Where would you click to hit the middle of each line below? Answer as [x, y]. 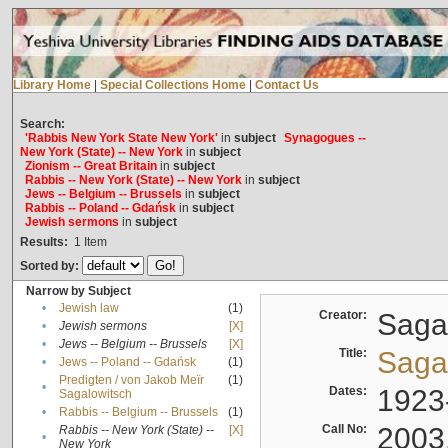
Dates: [350, 391]
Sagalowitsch [95, 394]
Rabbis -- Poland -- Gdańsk [100, 208]
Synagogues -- [324, 138]
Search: [42, 124]
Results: [43, 242]
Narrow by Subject [78, 291]
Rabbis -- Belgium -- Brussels [138, 412]
